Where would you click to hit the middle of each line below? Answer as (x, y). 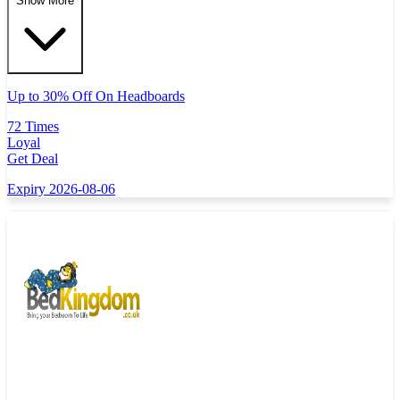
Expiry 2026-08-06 (61, 188)
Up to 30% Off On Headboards (96, 96)
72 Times (33, 126)
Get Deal (33, 158)
